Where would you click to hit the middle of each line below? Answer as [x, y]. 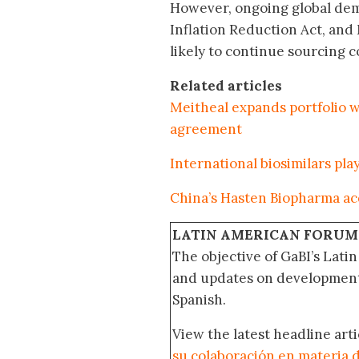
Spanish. [199, 300]
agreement [206, 129]
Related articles [226, 86]
